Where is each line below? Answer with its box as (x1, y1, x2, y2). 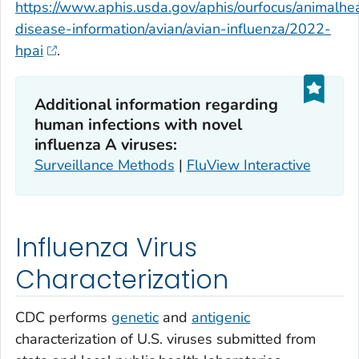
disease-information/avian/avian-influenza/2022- (15, 18, 331, 38)
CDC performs (15, 308, 111, 328)
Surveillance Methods (34, 155, 175, 175)
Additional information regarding (34, 94, 279, 116)
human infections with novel (34, 114, 243, 136)
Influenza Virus (15, 229, 197, 265)
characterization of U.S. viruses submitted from (15, 329, 316, 349)
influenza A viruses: (34, 134, 178, 156)
